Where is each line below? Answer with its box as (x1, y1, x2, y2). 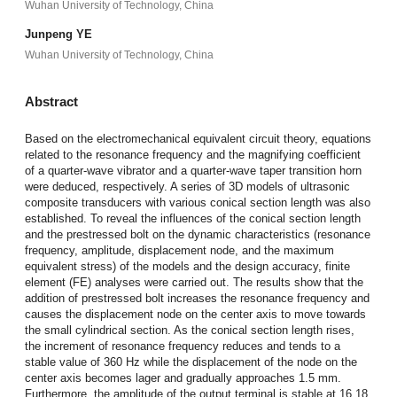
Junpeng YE (24, 27, 92, 42)
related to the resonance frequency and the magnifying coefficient (24, 147, 361, 161)
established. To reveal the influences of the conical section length (24, 211, 361, 225)
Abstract (24, 95, 78, 110)
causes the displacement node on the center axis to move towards (24, 307, 366, 321)
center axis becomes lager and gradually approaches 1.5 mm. (24, 370, 341, 385)
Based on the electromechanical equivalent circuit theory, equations (24, 131, 371, 145)
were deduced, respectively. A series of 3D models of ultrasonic (24, 179, 350, 193)
